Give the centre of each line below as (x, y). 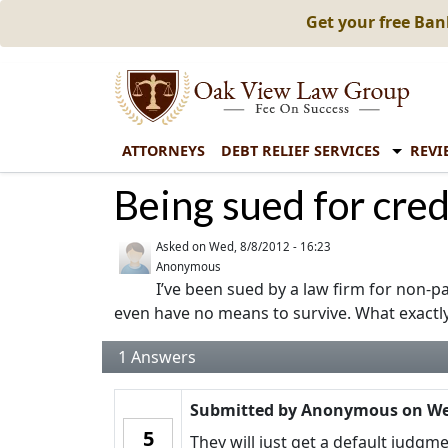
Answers (161, 357)
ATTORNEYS (163, 150)
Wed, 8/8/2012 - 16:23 (270, 246)
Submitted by (245, 410)
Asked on (182, 246)
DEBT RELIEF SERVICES (300, 150)
